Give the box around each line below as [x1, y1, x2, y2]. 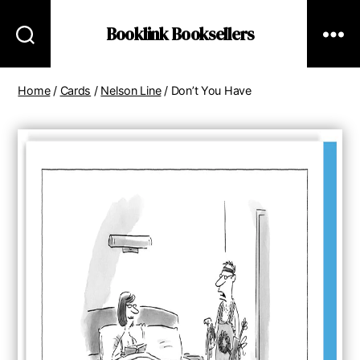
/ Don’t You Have [161, 84, 252, 97]
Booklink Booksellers [106, 22, 254, 46]
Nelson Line [100, 84, 162, 97]
